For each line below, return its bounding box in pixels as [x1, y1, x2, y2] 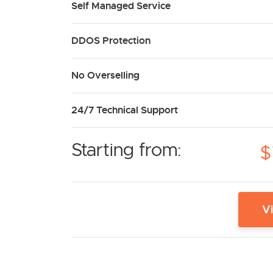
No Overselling [71, 69, 140, 82]
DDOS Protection [71, 34, 151, 47]
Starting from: [71, 138, 182, 161]
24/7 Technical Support [71, 104, 178, 116]
